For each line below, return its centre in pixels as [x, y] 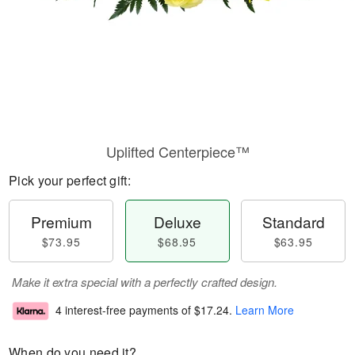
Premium [61, 221]
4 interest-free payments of [125, 310]
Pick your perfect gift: [70, 180]
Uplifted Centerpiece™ [177, 151]
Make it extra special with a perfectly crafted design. [145, 282]
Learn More [265, 310]
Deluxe [177, 221]
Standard [293, 221]
